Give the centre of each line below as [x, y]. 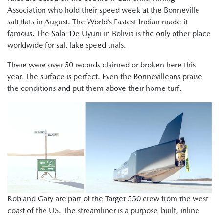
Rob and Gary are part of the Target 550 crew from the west [108, 198]
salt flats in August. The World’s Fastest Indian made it [98, 22]
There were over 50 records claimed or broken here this [101, 65]
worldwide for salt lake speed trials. [67, 45]
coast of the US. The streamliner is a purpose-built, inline [103, 210]
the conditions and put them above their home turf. [95, 88]
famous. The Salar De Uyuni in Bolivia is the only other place [109, 34]
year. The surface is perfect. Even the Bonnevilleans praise [105, 77]
